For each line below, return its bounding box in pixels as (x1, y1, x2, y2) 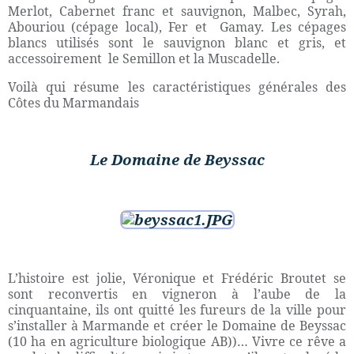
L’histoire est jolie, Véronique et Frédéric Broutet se (8, 269, 346, 287)
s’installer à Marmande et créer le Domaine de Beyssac (8, 317, 346, 334)
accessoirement (8, 50, 105, 67)
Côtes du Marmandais (8, 94, 139, 111)
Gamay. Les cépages (220, 18, 346, 36)
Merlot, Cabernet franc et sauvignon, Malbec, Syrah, (8, 2, 346, 20)
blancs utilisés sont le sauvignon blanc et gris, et (8, 34, 346, 51)
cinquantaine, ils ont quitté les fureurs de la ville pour (8, 301, 346, 318)
